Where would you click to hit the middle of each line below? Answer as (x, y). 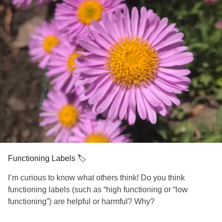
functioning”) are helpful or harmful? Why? (81, 201)
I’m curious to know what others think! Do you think (96, 178)
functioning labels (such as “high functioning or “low (98, 190)
